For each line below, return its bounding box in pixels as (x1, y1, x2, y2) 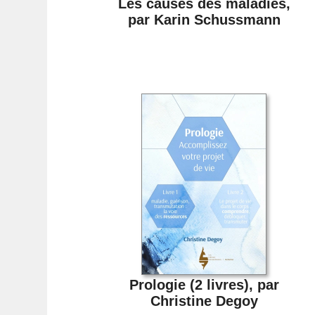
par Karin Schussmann (127, 11, 281, 27)
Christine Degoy (150, 292, 258, 309)
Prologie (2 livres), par (129, 276, 279, 292)
